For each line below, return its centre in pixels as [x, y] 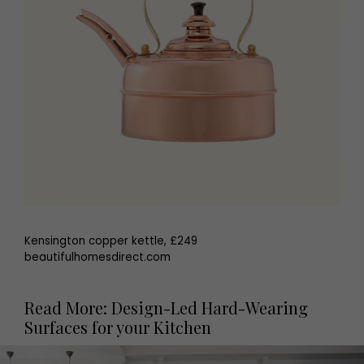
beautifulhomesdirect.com [97, 257]
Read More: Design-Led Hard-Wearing [166, 307]
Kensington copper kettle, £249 [111, 240]
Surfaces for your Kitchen [118, 327]
